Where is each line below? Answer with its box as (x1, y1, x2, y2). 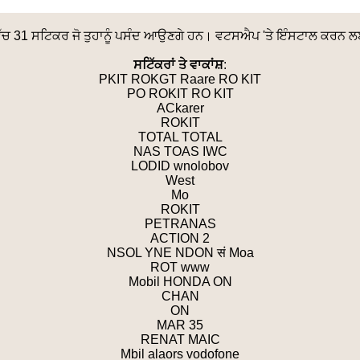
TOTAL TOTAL (137, 130, 223, 144)
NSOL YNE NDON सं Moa (106, 246, 254, 260)
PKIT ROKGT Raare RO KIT (99, 72, 261, 86)
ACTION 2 (150, 231, 210, 245)
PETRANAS (144, 217, 216, 231)
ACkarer (156, 101, 204, 115)
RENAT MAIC (140, 333, 220, 346)
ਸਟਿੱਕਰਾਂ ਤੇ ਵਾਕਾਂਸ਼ (133, 58, 223, 72)
